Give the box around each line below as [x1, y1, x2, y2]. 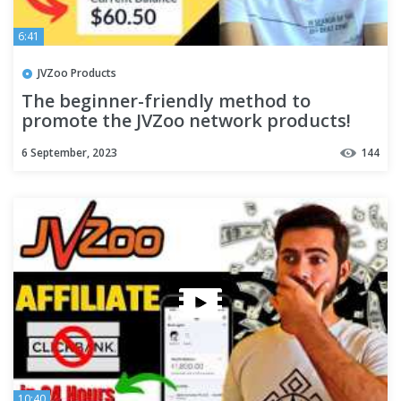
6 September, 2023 [21, 144, 117, 160]
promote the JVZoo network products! [21, 107, 351, 132]
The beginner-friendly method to [21, 88, 311, 113]
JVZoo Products [38, 64, 116, 81]
